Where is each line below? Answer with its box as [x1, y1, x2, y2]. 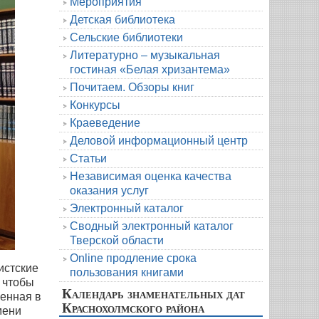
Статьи [70, 152, 107, 164]
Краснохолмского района [62, 297, 204, 318]
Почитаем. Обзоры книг [70, 80, 194, 93]
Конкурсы [70, 98, 120, 111]
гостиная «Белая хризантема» [70, 63, 230, 75]
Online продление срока [70, 251, 197, 264]
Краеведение [70, 116, 140, 129]
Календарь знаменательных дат [62, 283, 245, 303]
